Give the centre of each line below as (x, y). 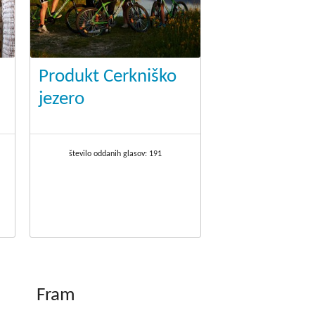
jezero (62, 100)
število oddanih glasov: (109, 154)
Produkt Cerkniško (108, 77)
